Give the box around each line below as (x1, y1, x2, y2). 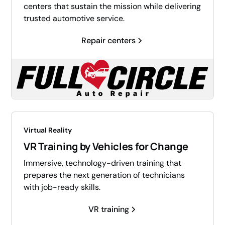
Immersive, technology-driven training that (24, 158, 182, 169)
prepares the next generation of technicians (24, 170, 185, 181)
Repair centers (81, 35, 136, 46)
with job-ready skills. (24, 182, 101, 193)
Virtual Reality (24, 126, 72, 135)
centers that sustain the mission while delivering (24, 1, 201, 12)
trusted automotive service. (24, 13, 125, 24)
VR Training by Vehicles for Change (24, 140, 188, 154)
